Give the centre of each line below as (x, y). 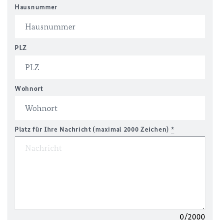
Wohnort (29, 89)
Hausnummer (36, 7)
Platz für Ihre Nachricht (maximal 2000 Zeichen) (93, 129)
